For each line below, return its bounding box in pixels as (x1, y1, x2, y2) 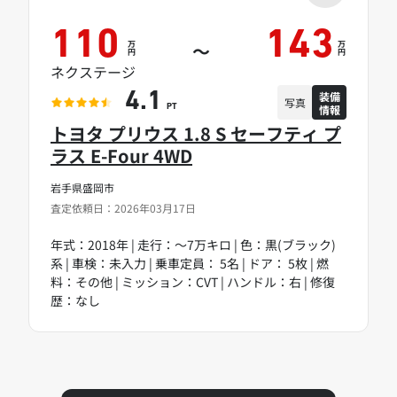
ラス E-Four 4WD (51, 143, 192, 169)
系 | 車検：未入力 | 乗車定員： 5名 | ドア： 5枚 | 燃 (51, 254, 329, 273)
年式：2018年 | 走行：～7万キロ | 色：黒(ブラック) (51, 236, 336, 254)
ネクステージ (51, 61, 136, 83)
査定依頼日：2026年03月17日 (51, 200, 196, 216)
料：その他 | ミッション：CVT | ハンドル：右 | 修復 (51, 273, 335, 292)
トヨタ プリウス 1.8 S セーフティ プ (51, 121, 341, 147)
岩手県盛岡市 (51, 180, 114, 196)
